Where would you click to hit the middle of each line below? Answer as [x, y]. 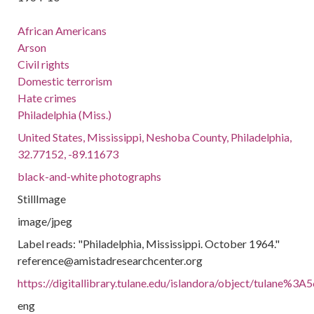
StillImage [42, 199]
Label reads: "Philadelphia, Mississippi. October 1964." [149, 244]
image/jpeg [45, 221]
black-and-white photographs [90, 176]
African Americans [62, 30]
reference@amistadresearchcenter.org [110, 260]
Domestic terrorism [65, 81]
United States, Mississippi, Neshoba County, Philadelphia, [155, 137]
